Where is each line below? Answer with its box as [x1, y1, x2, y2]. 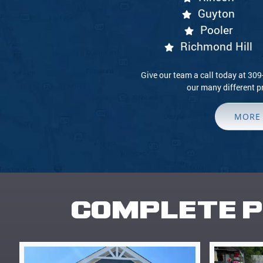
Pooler [200, 22, 233, 37]
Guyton [198, 6, 235, 21]
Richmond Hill [180, 39, 252, 53]
